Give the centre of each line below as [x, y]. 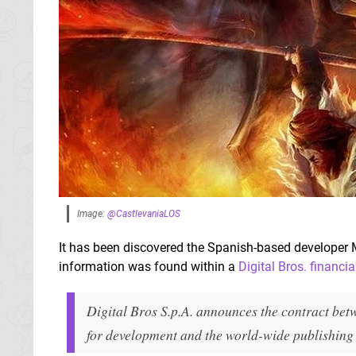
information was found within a [149, 266]
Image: [92, 213]
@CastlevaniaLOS [144, 213]
